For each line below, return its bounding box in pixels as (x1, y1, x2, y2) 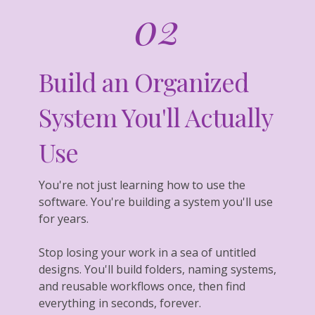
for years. (39, 210, 89, 226)
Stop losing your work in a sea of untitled (39, 244, 256, 260)
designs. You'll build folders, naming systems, (39, 261, 276, 277)
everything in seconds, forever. (39, 295, 201, 311)
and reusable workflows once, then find (39, 278, 245, 294)
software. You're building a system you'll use (39, 193, 273, 210)
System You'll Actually (39, 99, 272, 134)
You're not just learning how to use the (39, 176, 245, 193)
